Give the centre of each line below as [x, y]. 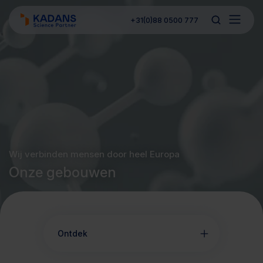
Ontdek [73, 233]
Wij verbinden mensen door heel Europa [94, 154]
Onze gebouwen [63, 172]
